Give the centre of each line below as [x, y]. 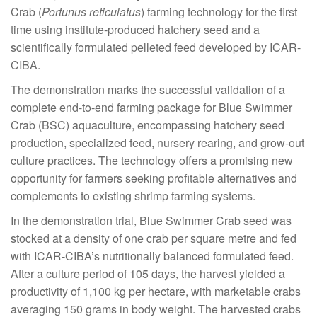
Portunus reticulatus [91, 12]
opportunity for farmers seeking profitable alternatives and [154, 178]
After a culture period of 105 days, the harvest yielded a [148, 274]
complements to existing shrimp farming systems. [133, 196]
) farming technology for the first [219, 12]
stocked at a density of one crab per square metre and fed [154, 238]
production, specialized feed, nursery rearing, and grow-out [157, 143]
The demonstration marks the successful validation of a [148, 90]
